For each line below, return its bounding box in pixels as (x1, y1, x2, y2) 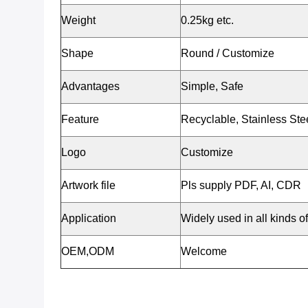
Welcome (181, 245, 227, 257)
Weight (61, 14, 96, 26)
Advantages (61, 80, 120, 92)
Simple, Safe (181, 80, 243, 92)
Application (61, 212, 116, 224)
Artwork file (61, 179, 115, 191)
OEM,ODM (61, 245, 114, 257)
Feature (61, 113, 99, 125)
